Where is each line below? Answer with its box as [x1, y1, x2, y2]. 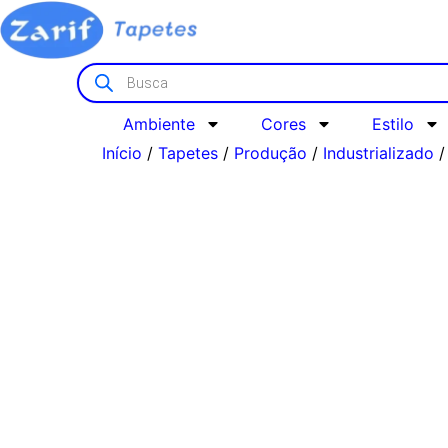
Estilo [371, 114, 414, 135]
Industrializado [323, 143, 434, 164]
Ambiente [122, 114, 195, 135]
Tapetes [158, 143, 218, 164]
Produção [234, 143, 307, 164]
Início [102, 143, 142, 164]
